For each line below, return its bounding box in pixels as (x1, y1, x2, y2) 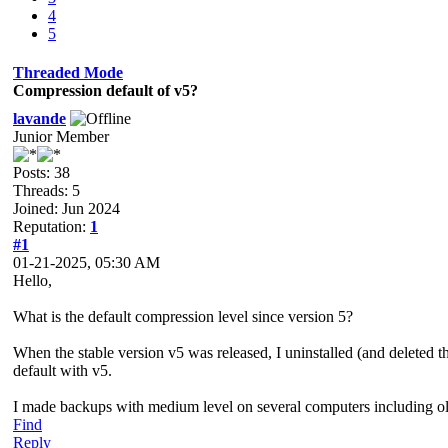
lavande (13, 109, 66, 127)
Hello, (13, 271, 52, 289)
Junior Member (13, 127, 109, 145)
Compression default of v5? (13, 81, 198, 99)
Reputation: (13, 217, 90, 235)
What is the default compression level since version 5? (13, 307, 353, 325)
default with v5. (13, 361, 112, 379)
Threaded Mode (13, 63, 123, 81)
